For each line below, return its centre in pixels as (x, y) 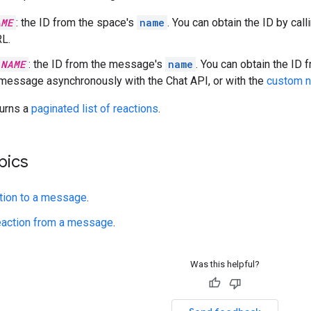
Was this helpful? (225, 264)
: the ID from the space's (76, 22)
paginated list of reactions (95, 108)
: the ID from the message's (97, 64)
